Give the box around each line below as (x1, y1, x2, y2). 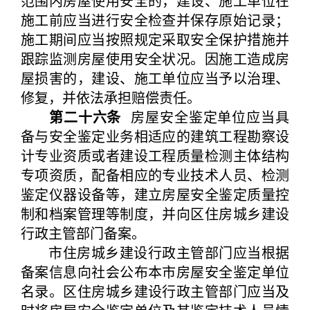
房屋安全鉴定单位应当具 (121, 107, 290, 127)
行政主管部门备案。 (21, 223, 145, 243)
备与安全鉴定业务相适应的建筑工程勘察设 (21, 126, 289, 146)
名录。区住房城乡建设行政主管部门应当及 (21, 281, 289, 301)
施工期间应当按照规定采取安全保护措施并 (21, 29, 289, 49)
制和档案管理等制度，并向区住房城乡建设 (21, 203, 289, 224)
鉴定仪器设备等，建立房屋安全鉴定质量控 (21, 184, 289, 204)
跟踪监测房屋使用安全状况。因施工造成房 (21, 48, 289, 69)
